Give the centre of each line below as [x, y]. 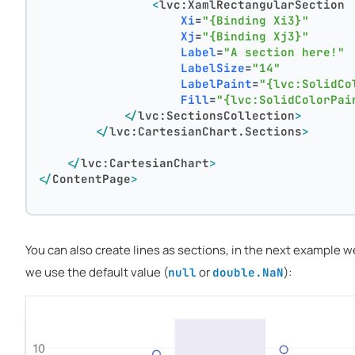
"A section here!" [284, 52]
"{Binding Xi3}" [256, 20]
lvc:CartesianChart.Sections [206, 131]
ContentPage [92, 178]
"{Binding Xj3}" [256, 36]
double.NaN [248, 272]
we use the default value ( [97, 272]
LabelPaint [217, 83]
